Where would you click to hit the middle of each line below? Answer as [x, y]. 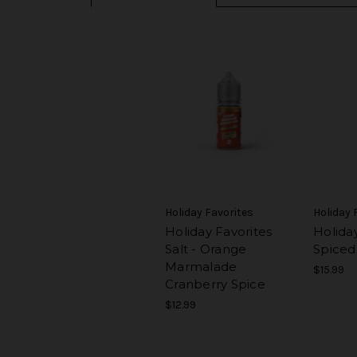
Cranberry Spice [215, 284]
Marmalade [201, 267]
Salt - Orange [206, 249]
